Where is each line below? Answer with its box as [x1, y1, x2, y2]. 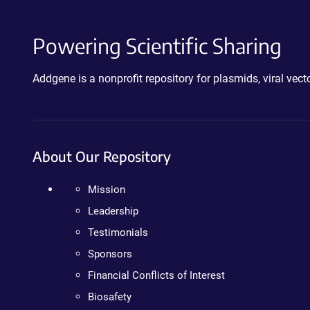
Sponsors [88, 248, 132, 260]
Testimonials [88, 226, 148, 239]
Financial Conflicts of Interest [88, 269, 225, 282]
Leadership [88, 205, 138, 217]
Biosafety [88, 291, 131, 303]
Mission [88, 183, 125, 196]
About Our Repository [33, 147, 171, 165]
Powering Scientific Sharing [33, 33, 282, 59]
